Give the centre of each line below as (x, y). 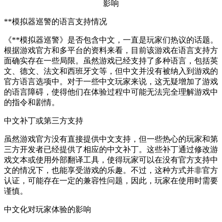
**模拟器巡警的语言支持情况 (55, 22)
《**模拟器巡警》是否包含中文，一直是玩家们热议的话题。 (111, 40)
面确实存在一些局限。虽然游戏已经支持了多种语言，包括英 (111, 61)
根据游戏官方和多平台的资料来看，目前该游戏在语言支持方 (111, 51)
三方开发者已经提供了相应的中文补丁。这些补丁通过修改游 (111, 150)
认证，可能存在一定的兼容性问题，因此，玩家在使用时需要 (111, 181)
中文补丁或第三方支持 (44, 121)
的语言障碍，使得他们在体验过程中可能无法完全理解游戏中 (111, 92)
